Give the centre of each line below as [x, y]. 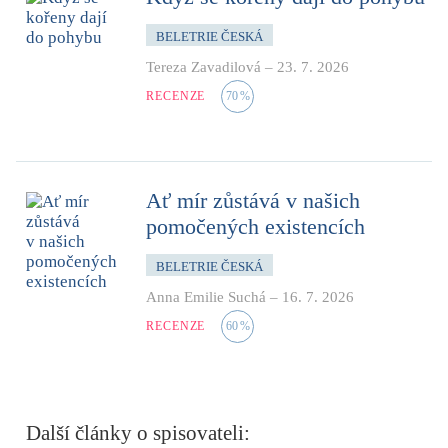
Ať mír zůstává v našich [253, 200]
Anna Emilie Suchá [206, 296]
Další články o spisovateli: [138, 432]
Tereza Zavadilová [203, 66]
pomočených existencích [255, 226]
